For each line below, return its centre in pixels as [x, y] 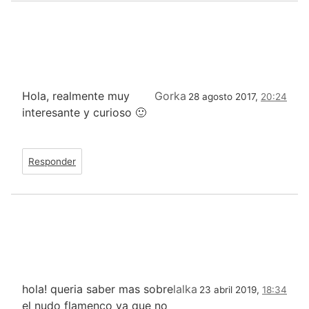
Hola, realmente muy [76, 96]
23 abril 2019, [231, 289]
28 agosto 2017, [225, 96]
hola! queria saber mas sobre [98, 289]
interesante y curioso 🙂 [84, 112]
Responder [52, 161]
